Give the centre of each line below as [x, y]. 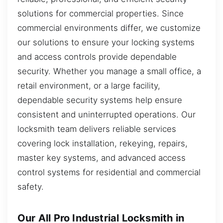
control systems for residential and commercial [109, 172]
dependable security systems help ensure [100, 100]
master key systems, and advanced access [102, 158]
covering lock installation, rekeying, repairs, [103, 143]
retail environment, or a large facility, [89, 85]
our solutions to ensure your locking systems [106, 42]
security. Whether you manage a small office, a [109, 71]
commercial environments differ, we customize [109, 28]
